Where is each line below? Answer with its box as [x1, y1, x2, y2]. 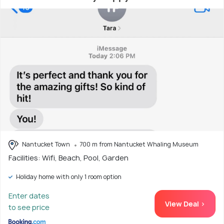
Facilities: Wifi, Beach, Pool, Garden [8, 152, 128, 162]
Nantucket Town [20, 140, 71, 149]
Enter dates [8, 190, 49, 200]
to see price [8, 202, 49, 212]
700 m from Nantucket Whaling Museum [79, 140, 198, 149]
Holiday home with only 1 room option [14, 172, 121, 181]
